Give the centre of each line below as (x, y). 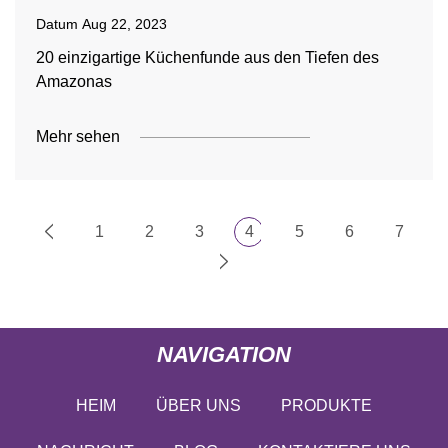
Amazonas (73, 81)
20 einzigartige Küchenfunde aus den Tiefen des (207, 57)
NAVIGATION (224, 354)
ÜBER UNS (198, 405)
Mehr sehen (77, 136)
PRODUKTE (326, 405)
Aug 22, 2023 (124, 24)
